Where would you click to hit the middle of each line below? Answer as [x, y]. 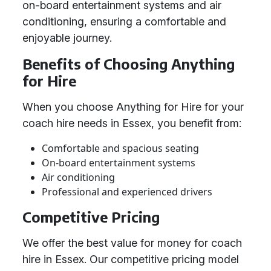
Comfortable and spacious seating [120, 148]
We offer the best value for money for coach [132, 243]
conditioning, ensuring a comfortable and [124, 21]
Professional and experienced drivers [127, 192]
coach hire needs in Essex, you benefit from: [132, 123]
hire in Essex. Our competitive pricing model [131, 259]
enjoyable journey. [67, 38]
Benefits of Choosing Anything [129, 64]
